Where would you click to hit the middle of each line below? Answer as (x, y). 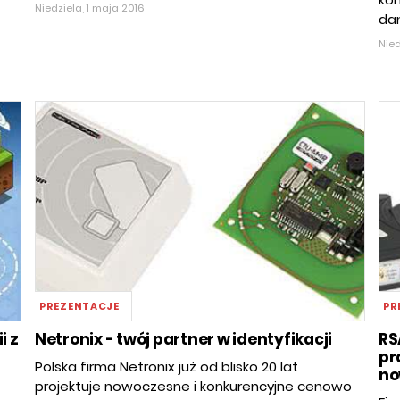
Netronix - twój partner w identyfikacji (184, 340)
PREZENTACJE (79, 307)
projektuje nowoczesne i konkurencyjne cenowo (193, 387)
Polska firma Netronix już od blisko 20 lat (167, 367)
